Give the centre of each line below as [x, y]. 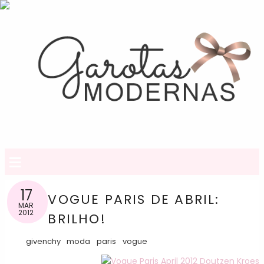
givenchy [43, 242]
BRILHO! [77, 219]
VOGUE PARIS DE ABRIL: [134, 200]
